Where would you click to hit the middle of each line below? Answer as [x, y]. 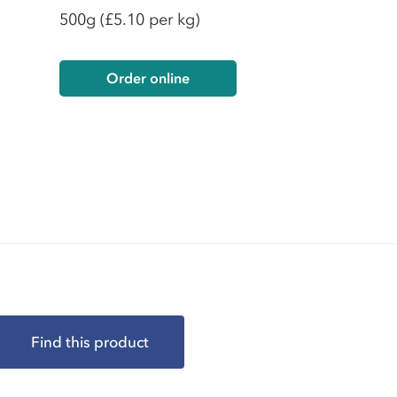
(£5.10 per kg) [149, 19]
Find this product [90, 342]
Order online [148, 78]
